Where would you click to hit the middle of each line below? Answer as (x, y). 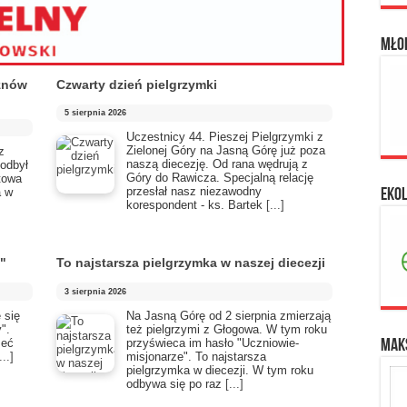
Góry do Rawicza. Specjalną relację (220, 177)
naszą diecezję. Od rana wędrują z (217, 164)
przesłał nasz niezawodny (194, 191)
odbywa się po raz (176, 383)
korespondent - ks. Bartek (196, 204)
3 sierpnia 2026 (96, 291)
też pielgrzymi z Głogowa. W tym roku (227, 329)
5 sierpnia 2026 (96, 113)
